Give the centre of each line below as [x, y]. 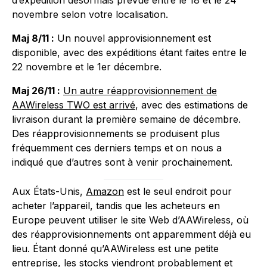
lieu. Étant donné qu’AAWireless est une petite [115, 248]
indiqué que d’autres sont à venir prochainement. [122, 162]
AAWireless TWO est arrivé [74, 105]
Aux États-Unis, [49, 191]
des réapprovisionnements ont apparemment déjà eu [131, 234]
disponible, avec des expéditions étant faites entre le [129, 52]
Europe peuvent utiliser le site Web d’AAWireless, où [130, 220]
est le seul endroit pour [178, 191]
